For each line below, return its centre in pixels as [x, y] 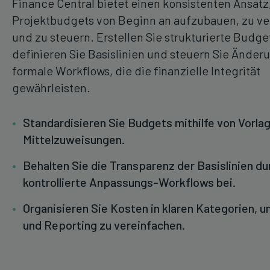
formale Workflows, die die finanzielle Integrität [136, 71]
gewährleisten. [51, 88]
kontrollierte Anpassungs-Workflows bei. [129, 182]
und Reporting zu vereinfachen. [104, 225]
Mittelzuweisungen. [74, 140]
